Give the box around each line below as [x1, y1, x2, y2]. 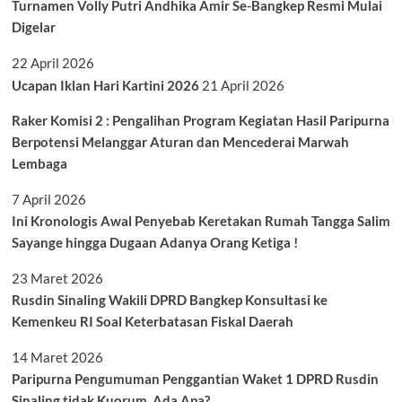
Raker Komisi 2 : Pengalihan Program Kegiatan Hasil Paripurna [11, 112, 389, 129]
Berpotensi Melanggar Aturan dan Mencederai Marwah [11, 134, 349, 151]
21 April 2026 [201, 77, 284, 94]
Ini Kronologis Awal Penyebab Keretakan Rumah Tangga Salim [11, 213, 390, 230]
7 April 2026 [11, 191, 86, 208]
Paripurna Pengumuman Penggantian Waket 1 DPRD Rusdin [11, 371, 379, 388]
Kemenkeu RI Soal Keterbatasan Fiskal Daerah [11, 313, 296, 330]
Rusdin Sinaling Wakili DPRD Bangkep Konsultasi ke [11, 292, 328, 309]
